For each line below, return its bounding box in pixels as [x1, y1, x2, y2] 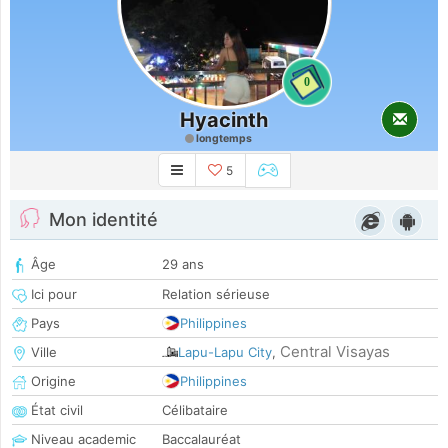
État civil [27, 402, 83, 419]
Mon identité [49, 209, 158, 231]
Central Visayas [280, 342, 390, 362]
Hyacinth [180, 108, 268, 132]
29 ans [162, 256, 204, 273]
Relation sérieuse [162, 286, 270, 303]
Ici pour [27, 286, 77, 303]
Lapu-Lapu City [178, 344, 272, 361]
